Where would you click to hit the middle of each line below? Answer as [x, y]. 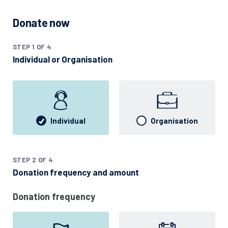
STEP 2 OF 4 [33, 160]
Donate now [41, 22]
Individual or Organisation [63, 59]
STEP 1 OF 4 [32, 47]
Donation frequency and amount [76, 172]
